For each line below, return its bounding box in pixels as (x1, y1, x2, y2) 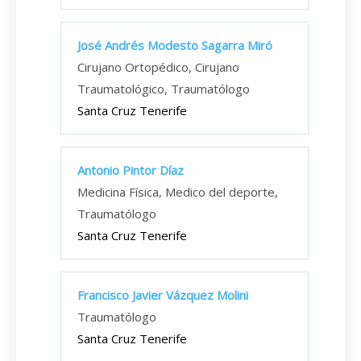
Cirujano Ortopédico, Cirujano (77, 59, 239, 75)
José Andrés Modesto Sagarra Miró (77, 37, 272, 53)
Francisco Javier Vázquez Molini (77, 287, 248, 303)
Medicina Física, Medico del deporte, (77, 184, 278, 200)
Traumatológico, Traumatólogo (77, 81, 250, 97)
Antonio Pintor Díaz (77, 162, 184, 178)
